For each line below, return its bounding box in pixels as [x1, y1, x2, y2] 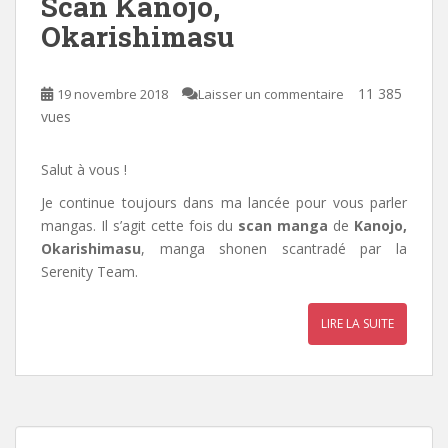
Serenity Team [41, 261, 135, 281]
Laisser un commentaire [198, 84, 344, 103]
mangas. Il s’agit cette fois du [41, 215, 239, 235]
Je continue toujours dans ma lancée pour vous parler [41, 192, 407, 212]
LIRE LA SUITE [321, 314, 394, 332]
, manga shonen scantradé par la [141, 238, 407, 258]
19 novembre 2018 [57, 84, 168, 103]
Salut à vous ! [41, 159, 127, 179]
